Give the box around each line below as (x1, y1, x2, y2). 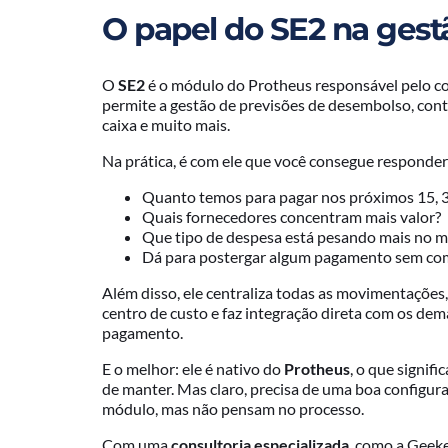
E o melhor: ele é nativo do (102, 358, 284, 378)
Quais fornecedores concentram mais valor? (142, 206, 441, 226)
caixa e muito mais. (102, 114, 230, 134)
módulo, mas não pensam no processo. (102, 398, 364, 418)
